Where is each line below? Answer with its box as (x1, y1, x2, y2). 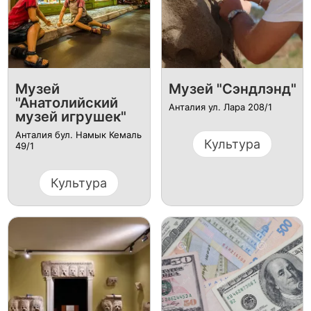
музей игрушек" (15, 108, 126, 125)
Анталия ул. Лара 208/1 (168, 101, 272, 112)
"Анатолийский (15, 94, 118, 111)
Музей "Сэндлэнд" (168, 80, 296, 97)
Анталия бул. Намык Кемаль (15, 128, 142, 140)
